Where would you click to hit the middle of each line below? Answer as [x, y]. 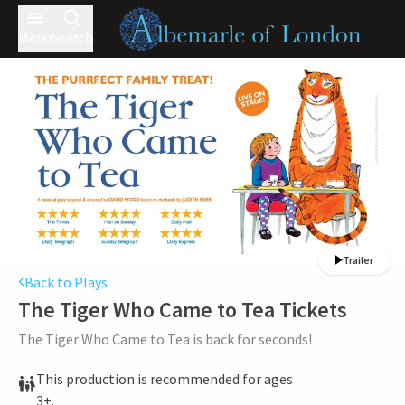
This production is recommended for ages [165, 379]
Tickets [311, 310]
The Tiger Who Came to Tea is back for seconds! [165, 339]
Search [72, 37]
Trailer [358, 259]
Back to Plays [66, 282]
